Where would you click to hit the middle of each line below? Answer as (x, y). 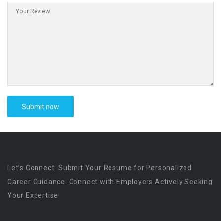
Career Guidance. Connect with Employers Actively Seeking (110, 182)
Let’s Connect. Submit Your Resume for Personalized (100, 168)
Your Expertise (33, 196)
